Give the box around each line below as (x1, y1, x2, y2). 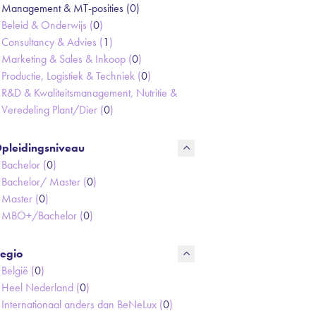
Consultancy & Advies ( (1, 35, 103, 49)
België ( (1, 263, 35, 278)
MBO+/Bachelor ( (1, 208, 83, 223)
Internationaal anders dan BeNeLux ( (1, 297, 163, 312)
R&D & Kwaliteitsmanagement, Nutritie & (1, 85, 177, 100)
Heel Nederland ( (1, 280, 80, 295)
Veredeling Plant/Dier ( (1, 102, 104, 117)
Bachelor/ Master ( (1, 174, 87, 189)
